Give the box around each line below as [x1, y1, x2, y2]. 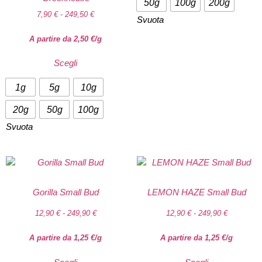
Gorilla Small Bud [32, 187, 99, 197]
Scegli [54, 58, 77, 68]
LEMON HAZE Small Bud [147, 187, 246, 197]
